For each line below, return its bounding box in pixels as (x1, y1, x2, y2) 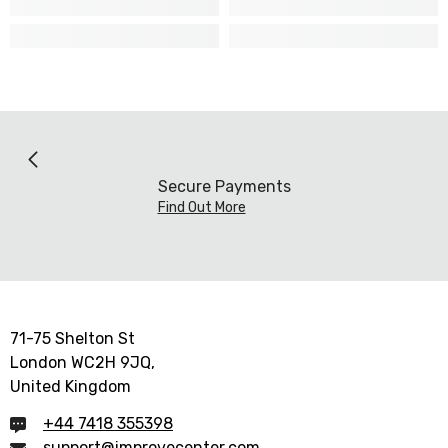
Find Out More (157, 198, 246, 216)
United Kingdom (10, 376, 131, 396)
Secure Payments (157, 176, 291, 196)
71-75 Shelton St (10, 328, 135, 348)
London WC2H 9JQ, (10, 352, 155, 372)
